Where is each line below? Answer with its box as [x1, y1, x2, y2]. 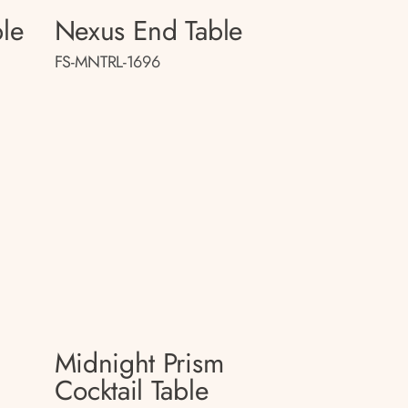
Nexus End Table [54, 10, 242, 50]
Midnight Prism [54, 343, 224, 382]
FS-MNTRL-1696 [54, 49, 160, 74]
